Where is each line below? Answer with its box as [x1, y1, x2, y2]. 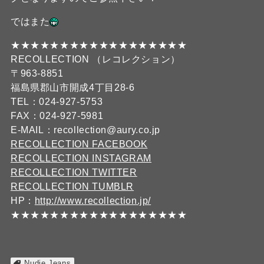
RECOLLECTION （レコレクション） [10, 54, 181, 64]
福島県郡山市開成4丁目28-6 [10, 82, 135, 93]
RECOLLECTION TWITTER [10, 167, 137, 177]
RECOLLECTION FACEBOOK [10, 139, 148, 149]
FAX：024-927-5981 [10, 111, 104, 121]
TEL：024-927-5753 [10, 97, 103, 107]
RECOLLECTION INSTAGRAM [10, 153, 152, 163]
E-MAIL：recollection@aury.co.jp [10, 125, 161, 135]
